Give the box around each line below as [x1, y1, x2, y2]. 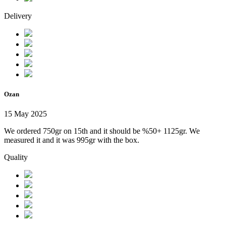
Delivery [4, 11, 32, 20]
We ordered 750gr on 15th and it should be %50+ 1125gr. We [4, 127, 200, 136]
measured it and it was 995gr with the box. [4, 136, 139, 145]
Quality [4, 153, 28, 162]
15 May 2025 [4, 109, 47, 119]
